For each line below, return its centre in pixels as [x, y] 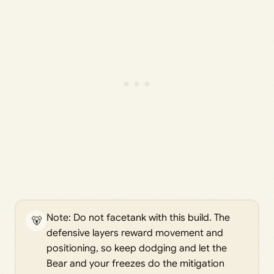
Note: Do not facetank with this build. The [138, 218]
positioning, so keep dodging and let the [137, 249]
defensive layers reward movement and [135, 233]
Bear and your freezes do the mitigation [135, 264]
